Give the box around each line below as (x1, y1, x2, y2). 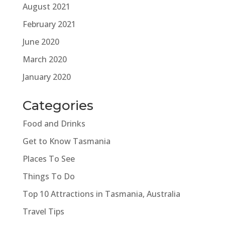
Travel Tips (22, 205, 64, 217)
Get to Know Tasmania (22, 135, 110, 147)
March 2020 (22, 53, 67, 65)
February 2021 (22, 18, 76, 30)
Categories (22, 97, 93, 114)
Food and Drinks (22, 118, 85, 129)
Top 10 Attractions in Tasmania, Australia (22, 188, 180, 199)
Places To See (22, 153, 75, 164)
